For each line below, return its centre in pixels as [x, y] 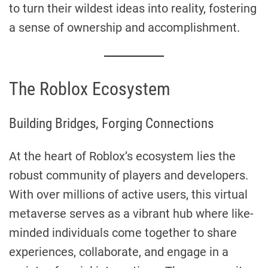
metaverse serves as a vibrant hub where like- [131, 213]
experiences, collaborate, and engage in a [119, 252]
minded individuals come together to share [123, 232]
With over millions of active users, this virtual [128, 194]
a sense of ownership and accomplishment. [124, 27]
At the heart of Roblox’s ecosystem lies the [122, 156]
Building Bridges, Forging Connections [111, 123]
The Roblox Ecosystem [90, 89]
